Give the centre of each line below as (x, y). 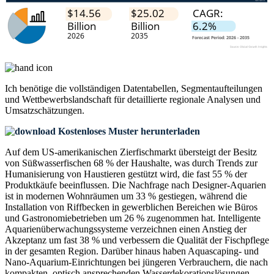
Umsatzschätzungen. (45, 111)
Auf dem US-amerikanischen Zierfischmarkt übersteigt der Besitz (131, 152)
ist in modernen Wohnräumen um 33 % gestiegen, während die (126, 196)
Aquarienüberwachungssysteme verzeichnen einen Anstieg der (126, 229)
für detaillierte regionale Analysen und (186, 100)
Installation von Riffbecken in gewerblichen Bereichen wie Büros (131, 207)
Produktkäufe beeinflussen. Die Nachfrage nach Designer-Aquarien (135, 185)
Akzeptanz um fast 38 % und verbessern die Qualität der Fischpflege (137, 240)
